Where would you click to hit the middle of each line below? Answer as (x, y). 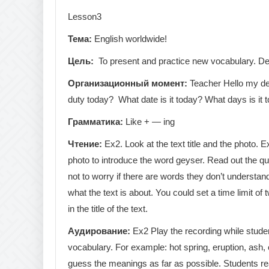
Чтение (83, 144)
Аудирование (98, 231)
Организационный (108, 83)
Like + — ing (150, 121)
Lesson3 (85, 16)
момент (168, 83)
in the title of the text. (108, 208)
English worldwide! (129, 38)
